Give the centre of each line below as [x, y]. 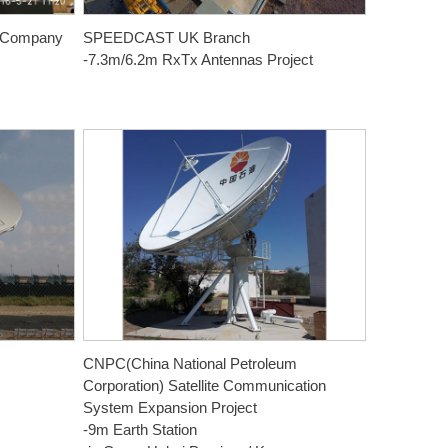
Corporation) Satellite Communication [205, 386]
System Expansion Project [170, 408]
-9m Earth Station [140, 430]
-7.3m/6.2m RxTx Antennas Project [198, 59]
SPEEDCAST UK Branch [167, 37]
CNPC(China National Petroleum [190, 364]
